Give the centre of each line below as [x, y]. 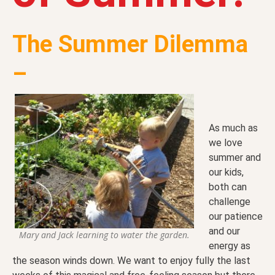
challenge [230, 202]
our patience [236, 217]
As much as [233, 128]
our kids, [226, 172]
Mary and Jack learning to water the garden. [104, 235]
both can [228, 187]
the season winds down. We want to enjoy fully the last [131, 261]
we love [226, 143]
